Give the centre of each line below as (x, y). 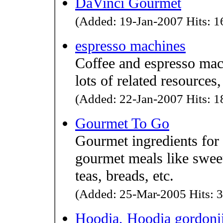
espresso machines (130, 46)
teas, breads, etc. (124, 175)
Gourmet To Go (122, 123)
